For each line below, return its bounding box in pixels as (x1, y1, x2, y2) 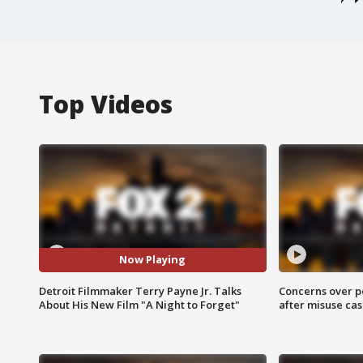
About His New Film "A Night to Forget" (39, 297, 240, 312)
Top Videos (39, 87, 173, 121)
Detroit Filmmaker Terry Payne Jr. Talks (39, 283, 241, 298)
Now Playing (119, 252, 186, 267)
